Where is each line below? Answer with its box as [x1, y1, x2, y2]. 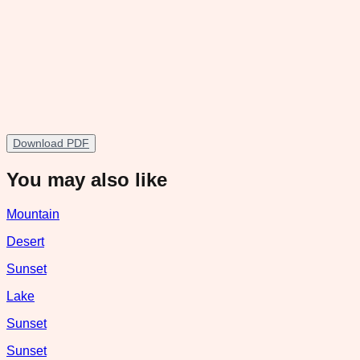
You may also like [6, 168, 167, 190]
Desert [6, 234, 44, 248]
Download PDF [13, 136, 89, 149]
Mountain [6, 207, 59, 221]
